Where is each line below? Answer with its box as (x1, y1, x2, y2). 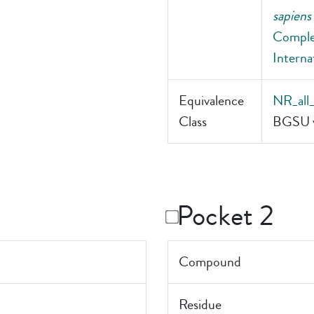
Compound (179, 252, 241, 272)
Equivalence (179, 90, 244, 111)
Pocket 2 (177, 196, 274, 236)
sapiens (273, 6, 311, 26)
